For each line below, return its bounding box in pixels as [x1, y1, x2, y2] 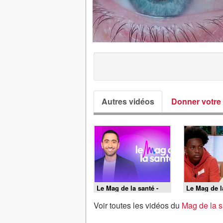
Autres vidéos [102, 96, 154, 107]
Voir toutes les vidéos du [94, 200, 182, 211]
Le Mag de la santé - [97, 183, 158, 193]
